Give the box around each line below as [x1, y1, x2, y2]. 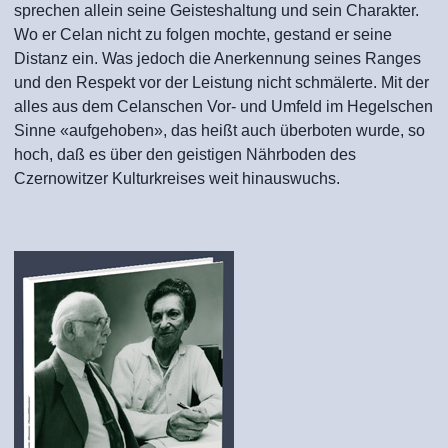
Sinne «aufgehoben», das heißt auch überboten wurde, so [14, 122, 425, 139]
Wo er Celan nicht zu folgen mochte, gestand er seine [14, 26, 392, 43]
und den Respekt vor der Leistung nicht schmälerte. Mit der [14, 74, 429, 91]
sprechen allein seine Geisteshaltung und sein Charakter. [14, 2, 419, 19]
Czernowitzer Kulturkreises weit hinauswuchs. [14, 170, 412, 187]
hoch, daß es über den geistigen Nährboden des [14, 146, 356, 163]
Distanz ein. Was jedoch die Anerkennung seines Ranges [14, 50, 421, 67]
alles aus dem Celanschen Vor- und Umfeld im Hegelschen [14, 98, 433, 115]
